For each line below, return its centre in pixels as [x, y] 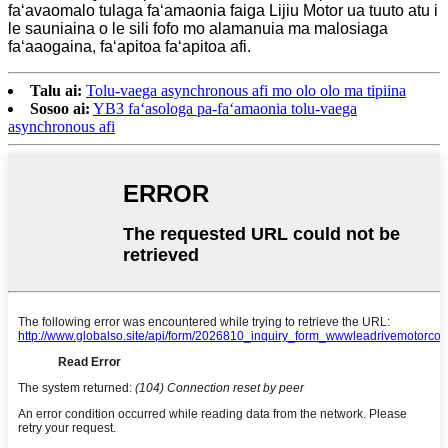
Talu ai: [56, 90]
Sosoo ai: [60, 108]
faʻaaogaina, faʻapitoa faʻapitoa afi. [129, 46]
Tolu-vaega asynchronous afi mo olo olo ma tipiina [246, 90]
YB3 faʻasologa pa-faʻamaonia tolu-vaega [225, 108]
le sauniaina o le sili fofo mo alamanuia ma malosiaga [198, 28]
